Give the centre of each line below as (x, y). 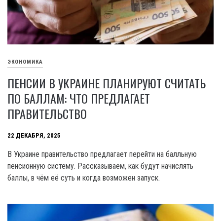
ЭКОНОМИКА (25, 62)
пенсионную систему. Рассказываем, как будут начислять (100, 166)
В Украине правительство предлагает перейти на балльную (102, 154)
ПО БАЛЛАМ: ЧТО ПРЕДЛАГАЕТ (79, 98)
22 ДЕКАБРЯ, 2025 (34, 136)
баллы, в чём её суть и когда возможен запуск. (84, 178)
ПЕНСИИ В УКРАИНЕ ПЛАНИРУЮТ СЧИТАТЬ (107, 83)
